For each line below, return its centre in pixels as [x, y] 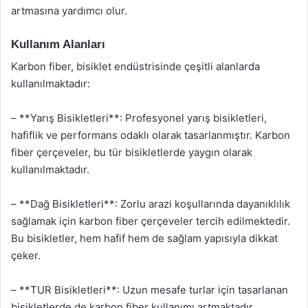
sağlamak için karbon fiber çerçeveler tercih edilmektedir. [151, 221]
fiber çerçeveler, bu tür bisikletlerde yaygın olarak [132, 152]
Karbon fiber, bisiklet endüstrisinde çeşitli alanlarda [135, 66]
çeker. [26, 255]
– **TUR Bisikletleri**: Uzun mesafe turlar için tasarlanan [150, 290]
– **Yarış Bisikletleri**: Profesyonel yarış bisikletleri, [139, 118]
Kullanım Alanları [58, 44]
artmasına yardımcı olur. [69, 10]
